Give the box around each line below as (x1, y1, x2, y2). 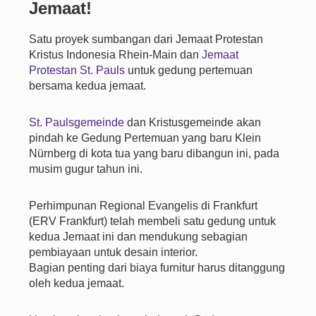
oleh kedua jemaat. (29, 277, 125, 289)
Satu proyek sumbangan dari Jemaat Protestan (29, 33, 264, 45)
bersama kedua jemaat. (29, 80, 147, 92)
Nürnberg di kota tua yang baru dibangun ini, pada (29, 147, 280, 159)
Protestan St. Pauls (29, 64, 126, 76)
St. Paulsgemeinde (29, 116, 125, 128)
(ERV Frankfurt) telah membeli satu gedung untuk (29, 215, 276, 227)
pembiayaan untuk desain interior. (29, 246, 198, 258)
